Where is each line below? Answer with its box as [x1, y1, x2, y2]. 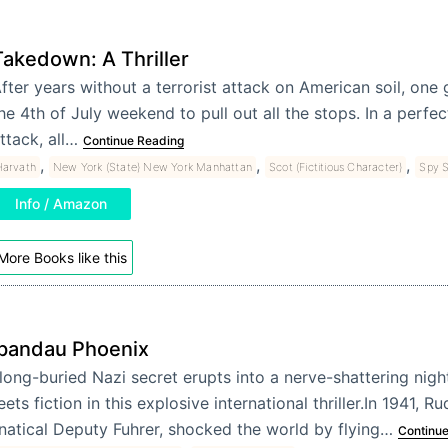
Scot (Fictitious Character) [268, 160, 403, 175]
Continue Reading [82, 133, 184, 149]
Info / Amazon [14, 195, 107, 213]
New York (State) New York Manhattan [52, 160, 252, 175]
